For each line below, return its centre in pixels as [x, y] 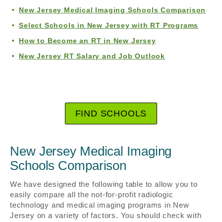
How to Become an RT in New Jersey [87, 40]
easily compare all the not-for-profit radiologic [92, 195]
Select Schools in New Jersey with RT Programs [109, 25]
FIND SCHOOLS [111, 113]
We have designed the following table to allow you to [104, 184]
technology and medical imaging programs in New [100, 205]
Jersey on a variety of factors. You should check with [106, 216]
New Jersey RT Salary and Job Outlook [92, 56]
